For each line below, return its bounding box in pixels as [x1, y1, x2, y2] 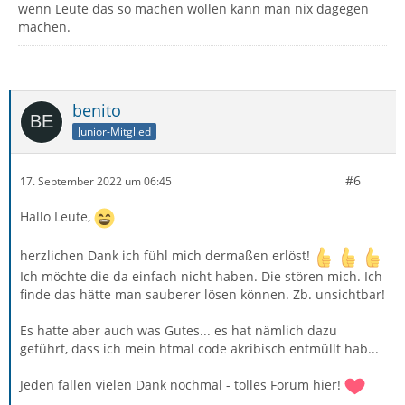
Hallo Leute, [20, 208, 94, 226]
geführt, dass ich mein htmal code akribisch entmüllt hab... [20, 340, 379, 358]
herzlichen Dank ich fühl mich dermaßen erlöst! [20, 247, 314, 265]
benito [72, 99, 121, 122]
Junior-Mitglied [78, 124, 151, 140]
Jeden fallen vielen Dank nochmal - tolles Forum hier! [20, 376, 344, 394]
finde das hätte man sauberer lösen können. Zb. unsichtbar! [20, 286, 385, 304]
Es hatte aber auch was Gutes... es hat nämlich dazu [20, 322, 337, 340]
